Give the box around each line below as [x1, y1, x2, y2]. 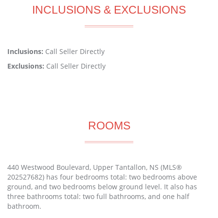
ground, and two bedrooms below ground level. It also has [7, 182, 197, 191]
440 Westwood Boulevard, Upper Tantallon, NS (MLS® [7, 163, 182, 172]
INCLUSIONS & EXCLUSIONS [32, 3, 186, 16]
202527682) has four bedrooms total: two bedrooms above [7, 172, 197, 182]
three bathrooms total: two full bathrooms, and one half [7, 192, 189, 201]
